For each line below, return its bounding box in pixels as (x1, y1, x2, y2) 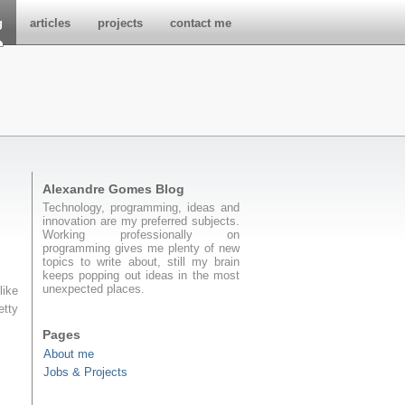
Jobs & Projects (43, 365, 127, 379)
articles (30, 16, 71, 30)
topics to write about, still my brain (42, 255, 240, 268)
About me (43, 347, 94, 361)
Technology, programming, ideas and (42, 201, 240, 214)
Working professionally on (42, 228, 240, 241)
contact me (170, 16, 231, 30)
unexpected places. (42, 282, 145, 296)
